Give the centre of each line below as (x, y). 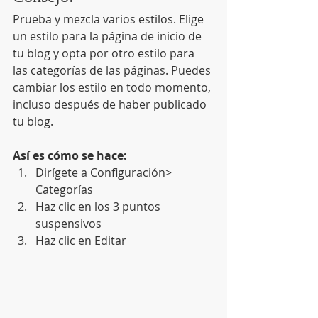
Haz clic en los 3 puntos (99, 206)
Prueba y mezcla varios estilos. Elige (110, 19)
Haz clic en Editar (81, 240)
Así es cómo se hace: (71, 155)
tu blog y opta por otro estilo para (105, 53)
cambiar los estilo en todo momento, (113, 87)
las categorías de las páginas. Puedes (113, 70)
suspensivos (70, 223)
